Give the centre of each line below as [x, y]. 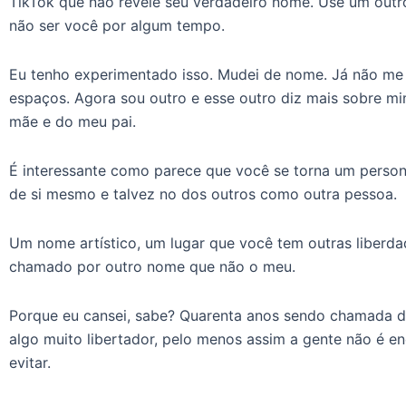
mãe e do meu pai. [72, 121]
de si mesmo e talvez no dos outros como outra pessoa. [203, 193]
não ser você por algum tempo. [117, 25]
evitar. [30, 362]
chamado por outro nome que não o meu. [152, 266]
